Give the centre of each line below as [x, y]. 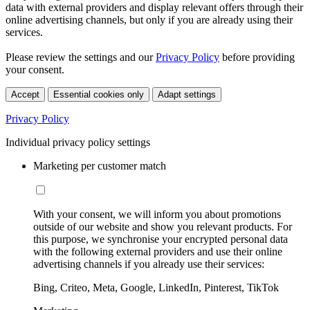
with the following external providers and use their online [158, 252]
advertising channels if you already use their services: [149, 264]
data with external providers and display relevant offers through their [154, 8]
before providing [257, 57]
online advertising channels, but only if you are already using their [149, 20]
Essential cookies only [99, 95]
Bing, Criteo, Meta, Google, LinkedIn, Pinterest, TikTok [156, 288]
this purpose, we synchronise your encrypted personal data [161, 239]
